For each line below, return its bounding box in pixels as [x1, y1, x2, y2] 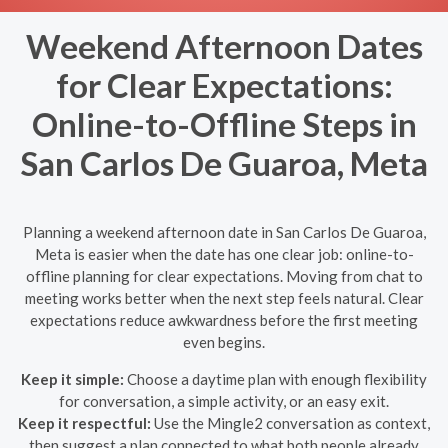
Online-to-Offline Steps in [31, 104, 417, 144]
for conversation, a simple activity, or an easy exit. [59, 391, 389, 410]
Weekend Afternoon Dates [25, 26, 423, 66]
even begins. [183, 332, 265, 351]
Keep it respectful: [18, 413, 151, 432]
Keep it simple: [21, 369, 124, 388]
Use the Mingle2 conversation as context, [151, 413, 430, 432]
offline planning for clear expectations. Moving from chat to [25, 266, 423, 285]
